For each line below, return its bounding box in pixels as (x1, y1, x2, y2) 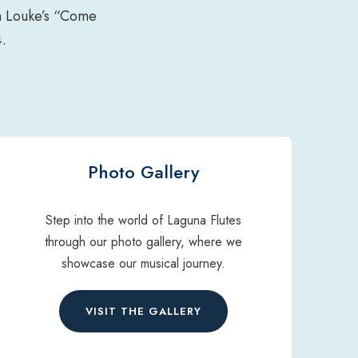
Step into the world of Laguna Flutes (45, 211, 241, 229)
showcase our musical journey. (61, 254, 225, 272)
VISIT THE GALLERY (85, 304, 201, 320)
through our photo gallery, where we (44, 233, 242, 251)
